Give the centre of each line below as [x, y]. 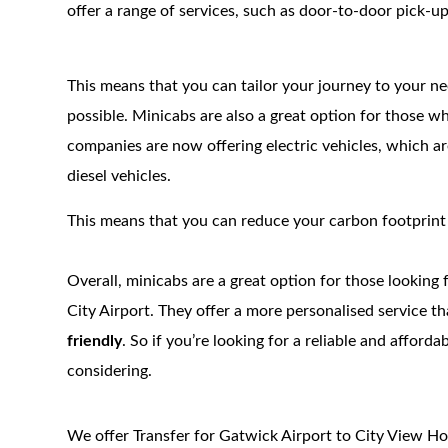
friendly [95, 341]
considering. [110, 371]
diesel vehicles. [119, 176]
